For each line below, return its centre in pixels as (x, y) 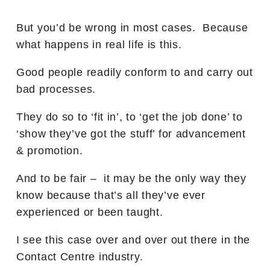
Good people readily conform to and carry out (135, 72)
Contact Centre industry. (80, 256)
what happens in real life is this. (99, 44)
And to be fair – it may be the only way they (131, 178)
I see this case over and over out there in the (133, 240)
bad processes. (56, 89)
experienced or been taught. (90, 212)
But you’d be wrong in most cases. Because (132, 27)
